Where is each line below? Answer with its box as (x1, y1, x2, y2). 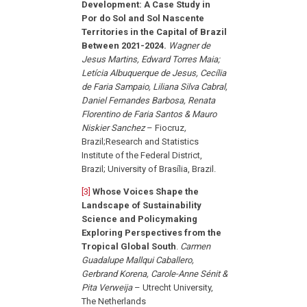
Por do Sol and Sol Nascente (82, 13, 205, 24)
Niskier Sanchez (82, 123, 147, 134)
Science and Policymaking (82, 214, 198, 225)
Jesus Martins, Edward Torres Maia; (82, 54, 221, 65)
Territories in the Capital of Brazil (82, 27, 228, 38)
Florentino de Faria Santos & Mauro (82, 109, 217, 120)
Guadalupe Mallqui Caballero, (82, 255, 195, 266)
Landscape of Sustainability (82, 200, 202, 211)
